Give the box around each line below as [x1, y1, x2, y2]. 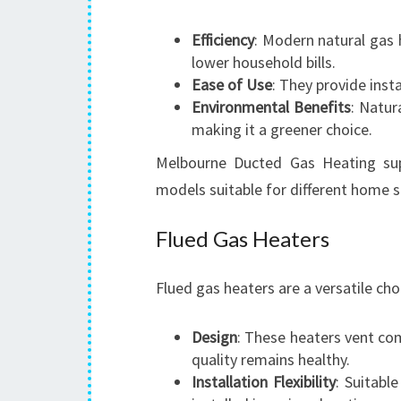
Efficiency [192, 30, 254, 50]
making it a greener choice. [192, 119, 372, 140]
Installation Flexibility [192, 371, 336, 392]
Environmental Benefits [192, 97, 351, 117]
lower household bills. [192, 52, 336, 73]
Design [192, 327, 237, 347]
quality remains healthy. [192, 349, 350, 370]
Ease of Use [192, 74, 272, 95]
